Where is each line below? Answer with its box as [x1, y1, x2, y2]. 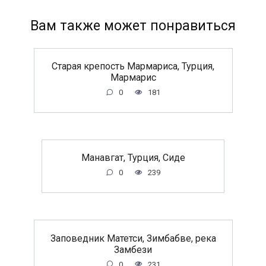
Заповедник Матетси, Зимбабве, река [50, 232, 216, 244]
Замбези [114, 243, 152, 255]
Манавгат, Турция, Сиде [81, 151, 185, 163]
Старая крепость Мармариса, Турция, [52, 60, 214, 72]
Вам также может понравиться [30, 17, 236, 34]
